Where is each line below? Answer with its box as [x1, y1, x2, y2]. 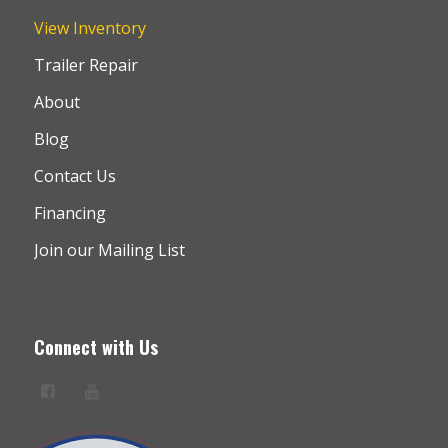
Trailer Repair [33, 54, 138, 76]
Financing [33, 202, 106, 224]
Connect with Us [33, 334, 158, 361]
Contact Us [33, 165, 116, 187]
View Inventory [33, 17, 146, 39]
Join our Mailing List [33, 239, 185, 261]
